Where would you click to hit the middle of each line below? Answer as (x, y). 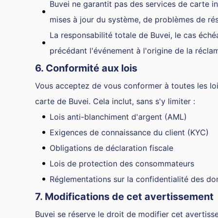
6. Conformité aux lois (86, 68)
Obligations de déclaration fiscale (111, 148)
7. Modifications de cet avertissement (124, 197)
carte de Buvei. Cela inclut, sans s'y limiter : (115, 101)
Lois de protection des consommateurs (122, 163)
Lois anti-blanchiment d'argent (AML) (118, 117)
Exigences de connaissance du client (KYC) (129, 132)
